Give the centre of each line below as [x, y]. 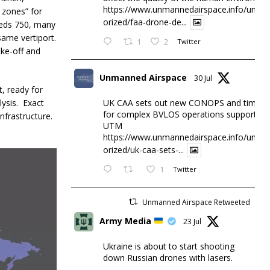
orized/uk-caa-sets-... [143, 150]
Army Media [126, 221]
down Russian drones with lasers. [168, 258]
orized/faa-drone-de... [145, 22]
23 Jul [193, 221]
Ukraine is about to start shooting [168, 246]
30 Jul [203, 78]
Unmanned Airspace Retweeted [196, 202]
